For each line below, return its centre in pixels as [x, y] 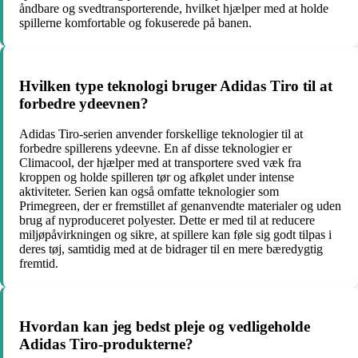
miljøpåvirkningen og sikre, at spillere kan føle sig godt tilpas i [175, 235]
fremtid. [39, 264]
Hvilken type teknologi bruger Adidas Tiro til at [176, 86]
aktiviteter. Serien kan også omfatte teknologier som [149, 192]
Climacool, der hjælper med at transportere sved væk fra [160, 163]
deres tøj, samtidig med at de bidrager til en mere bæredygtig [171, 249]
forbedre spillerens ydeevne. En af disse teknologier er [155, 149]
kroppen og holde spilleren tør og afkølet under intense [157, 177]
